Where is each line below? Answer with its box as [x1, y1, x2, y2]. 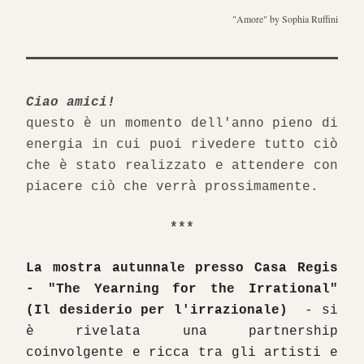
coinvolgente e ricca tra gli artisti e [26, 345, 338, 360]
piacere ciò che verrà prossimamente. [26, 180, 327, 194]
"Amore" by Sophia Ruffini [232, 12, 338, 25]
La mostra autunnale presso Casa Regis [26, 261, 338, 275]
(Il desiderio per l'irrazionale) [26, 303, 297, 318]
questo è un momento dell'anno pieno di [26, 116, 338, 131]
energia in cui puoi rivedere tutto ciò [26, 137, 338, 152]
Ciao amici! [26, 95, 115, 110]
